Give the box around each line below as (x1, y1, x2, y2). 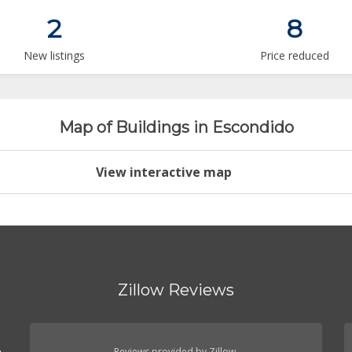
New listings (23, 47, 85, 63)
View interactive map (95, 163, 232, 181)
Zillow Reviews (117, 280, 234, 299)
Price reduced (259, 47, 329, 63)
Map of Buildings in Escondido (58, 118, 294, 137)
